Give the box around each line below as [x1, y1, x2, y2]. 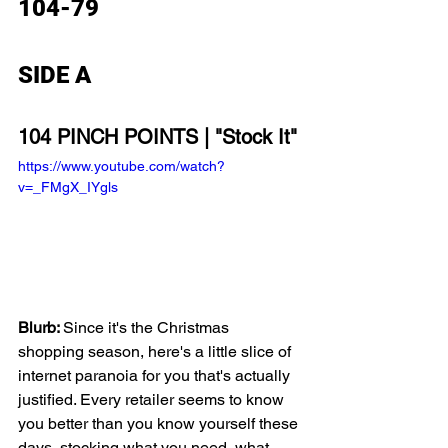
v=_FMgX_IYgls [18, 179, 118, 195]
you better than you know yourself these [18, 413, 302, 433]
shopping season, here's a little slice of [18, 341, 295, 361]
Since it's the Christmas [63, 317, 233, 337]
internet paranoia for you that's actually [18, 365, 294, 385]
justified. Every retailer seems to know [18, 389, 288, 409]
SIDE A [18, 61, 91, 89]
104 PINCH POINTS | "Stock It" [18, 125, 297, 149]
